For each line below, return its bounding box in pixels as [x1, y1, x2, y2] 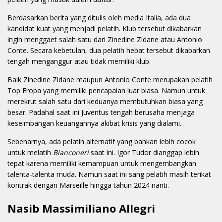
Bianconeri [53, 148, 89, 158]
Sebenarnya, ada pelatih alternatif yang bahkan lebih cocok [7, 137, 196, 147]
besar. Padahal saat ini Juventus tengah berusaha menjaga [7, 108, 195, 117]
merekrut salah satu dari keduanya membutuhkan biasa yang [7, 97, 203, 107]
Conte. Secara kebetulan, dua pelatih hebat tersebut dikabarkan [7, 46, 210, 55]
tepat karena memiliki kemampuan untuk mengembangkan [7, 159, 196, 168]
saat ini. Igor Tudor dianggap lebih [89, 148, 199, 158]
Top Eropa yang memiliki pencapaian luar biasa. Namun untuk [7, 86, 205, 96]
